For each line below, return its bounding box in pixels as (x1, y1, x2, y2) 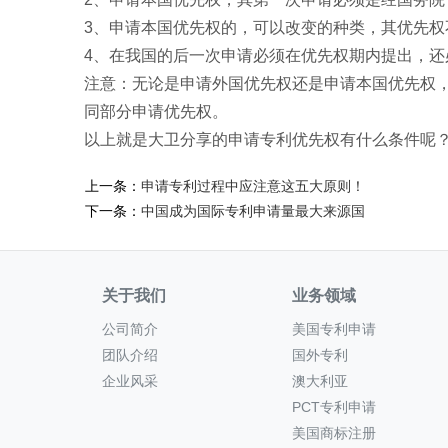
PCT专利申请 (292, 399, 376, 415)
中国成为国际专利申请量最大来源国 (141, 203, 365, 219)
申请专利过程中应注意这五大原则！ (141, 178, 365, 194)
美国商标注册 (292, 425, 376, 441)
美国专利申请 (292, 321, 376, 337)
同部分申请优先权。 (84, 103, 228, 120)
